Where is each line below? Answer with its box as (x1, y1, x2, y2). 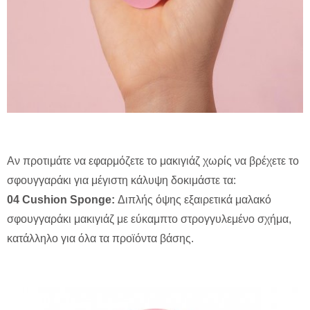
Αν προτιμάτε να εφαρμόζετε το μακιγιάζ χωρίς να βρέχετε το (7, 155, 299, 167)
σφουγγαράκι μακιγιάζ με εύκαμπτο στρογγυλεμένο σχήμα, (7, 213, 291, 226)
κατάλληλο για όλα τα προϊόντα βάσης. (7, 232, 194, 245)
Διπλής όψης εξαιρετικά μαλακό (115, 194, 271, 206)
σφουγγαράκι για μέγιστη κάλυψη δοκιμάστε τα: (7, 174, 236, 187)
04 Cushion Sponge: (7, 194, 115, 206)
